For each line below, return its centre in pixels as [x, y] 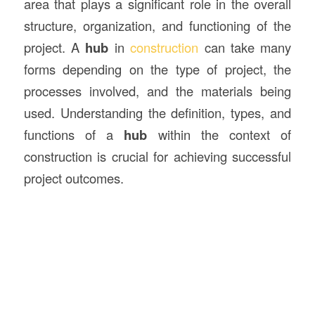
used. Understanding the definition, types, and [157, 112]
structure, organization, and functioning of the [157, 25]
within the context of [219, 134]
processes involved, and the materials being [157, 90]
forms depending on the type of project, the [157, 69]
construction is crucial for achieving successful [157, 156]
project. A [54, 47]
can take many [245, 47]
